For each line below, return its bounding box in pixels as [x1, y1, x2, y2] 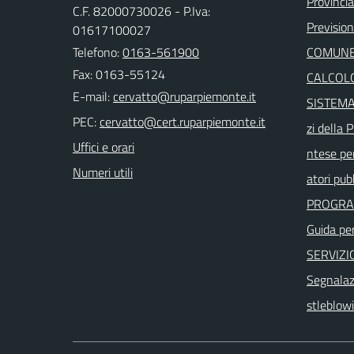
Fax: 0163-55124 [73, 65, 165, 84]
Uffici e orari [73, 137, 134, 156]
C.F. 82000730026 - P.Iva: [73, 2, 210, 21]
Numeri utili [73, 163, 133, 182]
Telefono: [73, 43, 122, 62]
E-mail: [73, 87, 110, 106]
